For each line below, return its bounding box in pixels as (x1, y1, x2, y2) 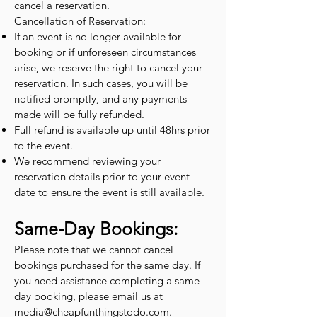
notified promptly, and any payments (14, 92, 187, 105)
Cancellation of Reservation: (14, 14, 146, 28)
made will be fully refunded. (14, 108, 144, 121)
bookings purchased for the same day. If (14, 258, 200, 272)
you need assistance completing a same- (14, 274, 203, 287)
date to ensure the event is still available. (14, 185, 204, 199)
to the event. (14, 139, 76, 152)
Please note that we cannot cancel (14, 243, 173, 256)
